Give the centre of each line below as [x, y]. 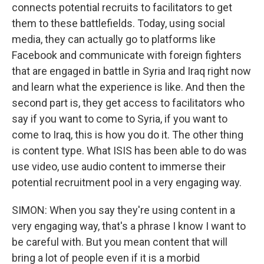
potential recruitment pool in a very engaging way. [127, 182]
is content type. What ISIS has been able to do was [129, 151]
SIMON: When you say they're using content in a [123, 210]
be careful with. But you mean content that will [120, 242]
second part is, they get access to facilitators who [128, 103]
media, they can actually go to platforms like [114, 39]
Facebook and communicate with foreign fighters [127, 55]
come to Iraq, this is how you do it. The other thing [128, 135]
